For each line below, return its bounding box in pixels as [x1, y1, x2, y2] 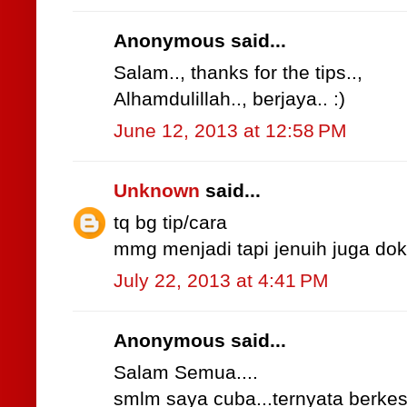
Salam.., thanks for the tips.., [114, 62, 362, 84]
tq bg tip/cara [114, 212, 227, 234]
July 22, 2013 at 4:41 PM [114, 270, 329, 293]
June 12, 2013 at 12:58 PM [114, 120, 347, 143]
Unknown [114, 180, 200, 203]
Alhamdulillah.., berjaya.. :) [114, 88, 345, 111]
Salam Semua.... [114, 362, 258, 384]
